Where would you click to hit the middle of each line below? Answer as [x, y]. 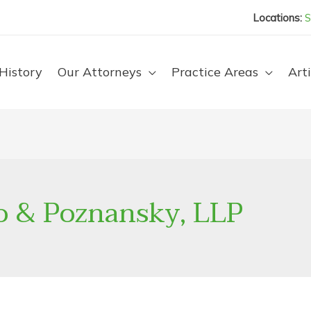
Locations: [277, 17]
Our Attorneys [100, 72]
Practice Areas [215, 72]
